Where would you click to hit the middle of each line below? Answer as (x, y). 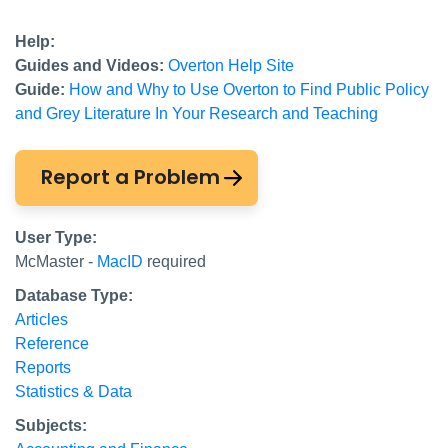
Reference (52, 343)
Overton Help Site (231, 65)
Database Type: (74, 295)
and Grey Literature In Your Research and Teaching (196, 113)
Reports (43, 367)
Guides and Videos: (89, 65)
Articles (41, 319)
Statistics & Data (73, 391)
